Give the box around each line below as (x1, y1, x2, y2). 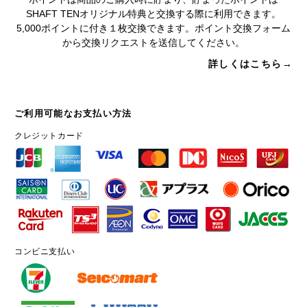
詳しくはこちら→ (208, 58, 293, 69)
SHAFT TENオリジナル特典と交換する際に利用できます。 (26, 8, 281, 19)
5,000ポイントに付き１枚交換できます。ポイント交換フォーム (16, 22, 291, 34)
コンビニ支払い (14, 247, 75, 257)
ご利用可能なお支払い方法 (14, 108, 132, 119)
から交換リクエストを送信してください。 (62, 36, 245, 48)
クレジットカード (14, 130, 84, 140)
